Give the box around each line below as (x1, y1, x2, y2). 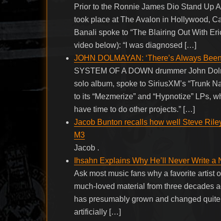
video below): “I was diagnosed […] (74, 40, 197, 49)
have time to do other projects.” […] (74, 105, 195, 113)
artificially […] (74, 207, 121, 216)
